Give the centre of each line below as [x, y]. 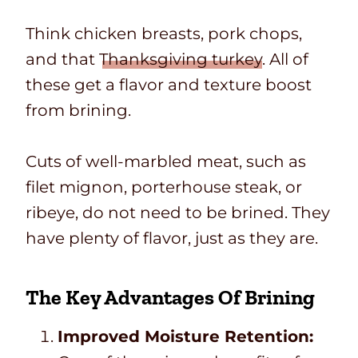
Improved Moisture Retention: [185, 337]
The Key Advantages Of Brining [170, 298]
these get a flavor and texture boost [169, 85]
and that [62, 60]
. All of [285, 60]
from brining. [78, 111]
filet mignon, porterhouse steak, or [164, 187]
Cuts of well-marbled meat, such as [166, 162]
